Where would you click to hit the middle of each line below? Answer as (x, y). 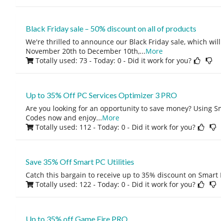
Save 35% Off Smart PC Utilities (80, 162)
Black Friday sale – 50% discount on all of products (111, 28)
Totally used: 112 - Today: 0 (80, 127)
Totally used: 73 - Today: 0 (78, 60)
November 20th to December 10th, (82, 51)
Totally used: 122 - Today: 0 (80, 184)
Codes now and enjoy (61, 118)
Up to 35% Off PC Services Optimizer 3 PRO (101, 95)
